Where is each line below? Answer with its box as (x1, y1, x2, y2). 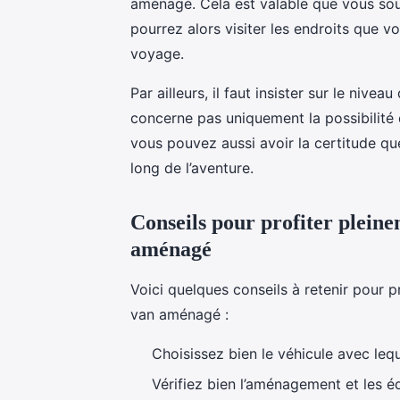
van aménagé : (130, 304, 229, 323)
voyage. (130, 44, 184, 62)
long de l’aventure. (130, 158, 254, 177)
